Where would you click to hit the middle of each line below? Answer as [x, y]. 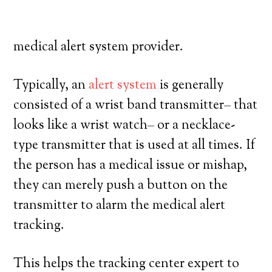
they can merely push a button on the [121, 186]
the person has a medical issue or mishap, [131, 166]
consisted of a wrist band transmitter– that [136, 106]
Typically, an [51, 86]
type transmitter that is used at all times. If [134, 146]
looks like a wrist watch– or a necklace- [124, 126]
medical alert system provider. [99, 47]
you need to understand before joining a [129, 27]
